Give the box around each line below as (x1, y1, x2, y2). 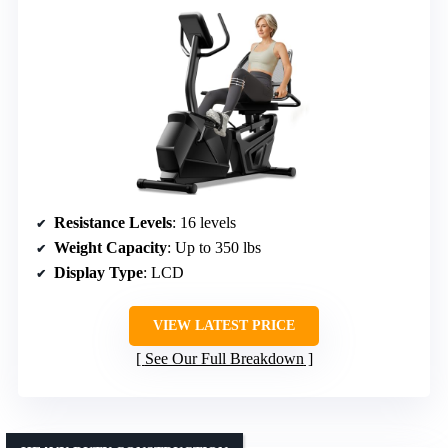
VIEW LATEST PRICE (153, 317, 295, 333)
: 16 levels (172, 213, 236, 231)
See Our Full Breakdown (144, 349, 304, 367)
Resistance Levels (54, 213, 172, 231)
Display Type (54, 263, 143, 281)
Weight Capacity (54, 238, 167, 256)
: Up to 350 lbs (167, 238, 261, 256)
